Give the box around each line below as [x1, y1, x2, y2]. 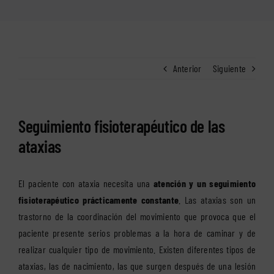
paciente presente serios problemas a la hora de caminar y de [18, 227, 256, 239]
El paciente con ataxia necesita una [18, 177, 154, 190]
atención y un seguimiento [153, 177, 256, 190]
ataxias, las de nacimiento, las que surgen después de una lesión [18, 260, 256, 272]
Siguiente [212, 62, 246, 74]
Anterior [172, 62, 202, 74]
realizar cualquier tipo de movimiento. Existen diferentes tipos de [18, 243, 256, 256]
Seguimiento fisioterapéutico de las [18, 115, 225, 136]
